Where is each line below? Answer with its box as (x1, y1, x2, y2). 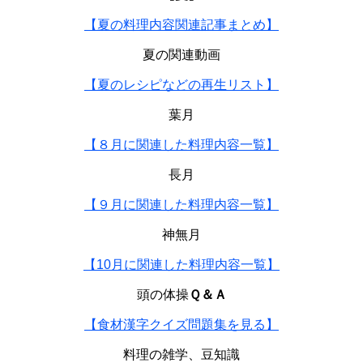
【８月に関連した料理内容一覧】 (84, 138, 279, 152)
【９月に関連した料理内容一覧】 (84, 198, 279, 212)
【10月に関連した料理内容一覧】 (83, 258, 280, 272)
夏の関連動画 (143, 48, 220, 62)
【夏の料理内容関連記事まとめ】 (84, 18, 279, 32)
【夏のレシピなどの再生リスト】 (84, 78, 279, 92)
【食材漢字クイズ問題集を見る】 (84, 318, 279, 332)
